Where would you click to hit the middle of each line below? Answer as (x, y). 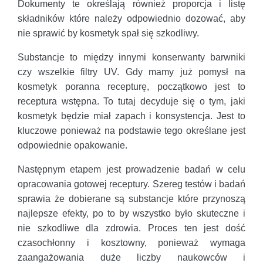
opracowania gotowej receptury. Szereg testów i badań (131, 184)
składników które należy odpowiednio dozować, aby (131, 19)
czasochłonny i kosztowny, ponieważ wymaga (131, 243)
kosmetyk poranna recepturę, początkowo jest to (131, 87)
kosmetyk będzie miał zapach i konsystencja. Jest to (131, 116)
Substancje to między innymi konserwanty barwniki (131, 58)
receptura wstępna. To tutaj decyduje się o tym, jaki (131, 102)
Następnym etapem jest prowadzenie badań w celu (131, 170)
